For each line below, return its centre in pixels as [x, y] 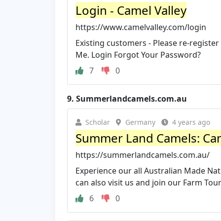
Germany [140, 122]
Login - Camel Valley [131, 10]
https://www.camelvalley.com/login [141, 27]
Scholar [98, 122]
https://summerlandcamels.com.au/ [143, 155]
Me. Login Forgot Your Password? [138, 55]
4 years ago [191, 122]
